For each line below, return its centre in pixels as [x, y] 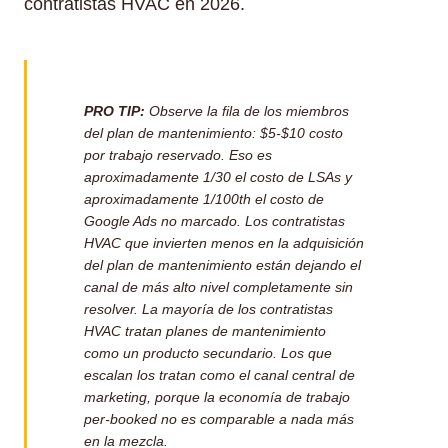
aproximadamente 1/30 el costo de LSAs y [218, 176]
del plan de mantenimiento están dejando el [222, 264]
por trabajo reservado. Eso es [178, 154]
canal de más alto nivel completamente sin [218, 286]
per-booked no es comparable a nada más [219, 418]
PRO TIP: [114, 110]
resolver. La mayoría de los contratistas [208, 308]
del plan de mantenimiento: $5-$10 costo [213, 132]
